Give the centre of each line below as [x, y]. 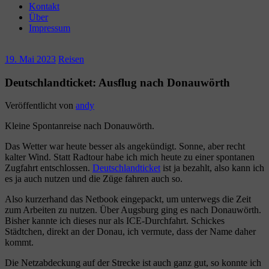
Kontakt [44, 6]
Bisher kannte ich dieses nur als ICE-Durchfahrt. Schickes [115, 221]
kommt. [19, 243]
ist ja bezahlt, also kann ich [212, 168]
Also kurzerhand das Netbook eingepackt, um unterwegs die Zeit [128, 199]
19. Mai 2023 [30, 59]
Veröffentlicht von [40, 106]
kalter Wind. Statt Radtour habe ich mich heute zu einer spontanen [130, 157]
